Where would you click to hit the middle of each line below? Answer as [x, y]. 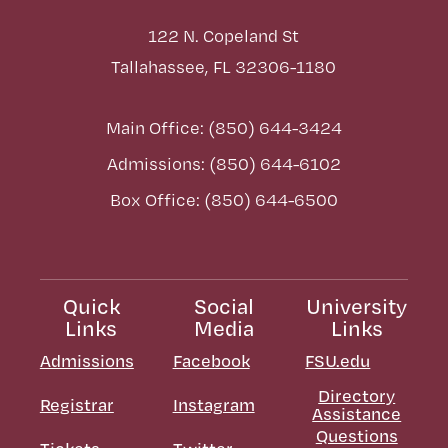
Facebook [211, 361]
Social [223, 306]
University [357, 306]
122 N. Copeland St [224, 36]
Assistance [357, 414]
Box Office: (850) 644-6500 [223, 200]
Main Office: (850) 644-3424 [223, 128]
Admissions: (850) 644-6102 [223, 164]
